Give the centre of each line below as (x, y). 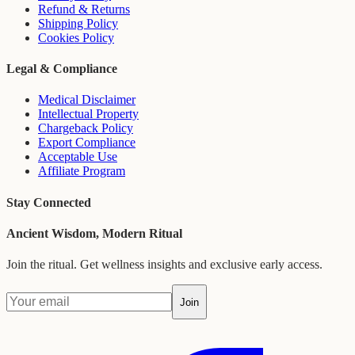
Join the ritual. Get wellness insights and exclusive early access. (164, 265)
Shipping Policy (78, 23)
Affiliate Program (82, 171)
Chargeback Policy (86, 128)
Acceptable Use (78, 157)
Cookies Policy (76, 37)
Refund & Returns (84, 9)
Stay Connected (49, 202)
